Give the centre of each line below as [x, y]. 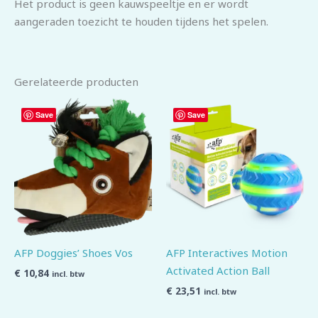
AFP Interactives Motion [227, 253]
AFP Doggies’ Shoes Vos [73, 253]
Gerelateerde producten [76, 81]
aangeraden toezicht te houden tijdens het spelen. [141, 21]
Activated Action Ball [218, 271]
